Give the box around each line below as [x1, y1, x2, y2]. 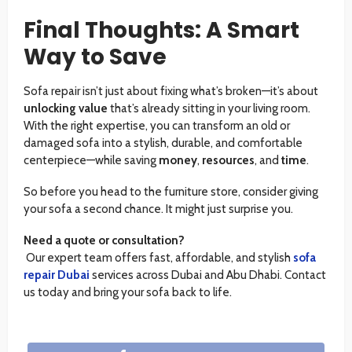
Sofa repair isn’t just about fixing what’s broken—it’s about [24, 84, 318, 99]
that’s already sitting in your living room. [108, 101, 310, 116]
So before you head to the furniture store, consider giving [24, 185, 318, 200]
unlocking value [24, 101, 108, 116]
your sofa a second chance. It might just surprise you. [24, 202, 293, 217]
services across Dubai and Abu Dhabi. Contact [90, 268, 326, 283]
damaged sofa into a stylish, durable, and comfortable [24, 136, 302, 151]
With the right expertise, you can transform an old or [24, 119, 290, 134]
